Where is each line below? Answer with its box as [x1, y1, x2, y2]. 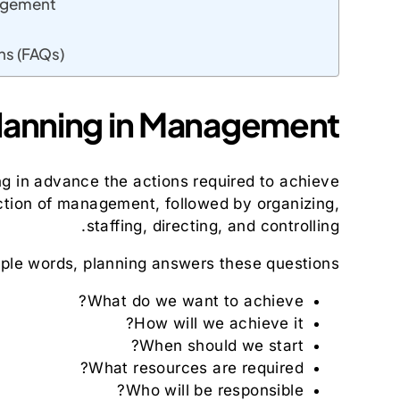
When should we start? [139, 337, 304, 355]
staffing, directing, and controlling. [86, 217, 339, 236]
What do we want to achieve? [87, 292, 304, 311]
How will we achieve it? [134, 314, 304, 333]
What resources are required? [88, 359, 304, 378]
